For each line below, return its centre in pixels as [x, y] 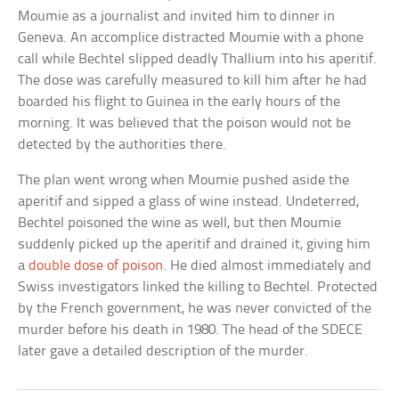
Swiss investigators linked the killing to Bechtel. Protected [198, 287]
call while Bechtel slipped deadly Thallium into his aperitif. [198, 59]
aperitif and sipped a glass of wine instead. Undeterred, [189, 201]
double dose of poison [96, 265]
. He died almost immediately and [268, 265]
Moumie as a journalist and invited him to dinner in [177, 16]
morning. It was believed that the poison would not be [185, 123]
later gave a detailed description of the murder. [163, 351]
